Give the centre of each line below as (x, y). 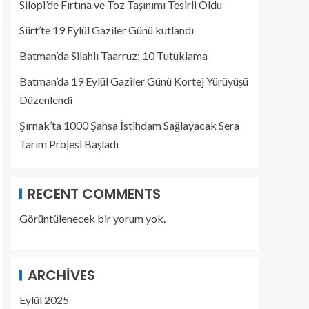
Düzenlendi (46, 100)
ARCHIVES (61, 275)
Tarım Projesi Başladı (69, 144)
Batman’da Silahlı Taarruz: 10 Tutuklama (113, 56)
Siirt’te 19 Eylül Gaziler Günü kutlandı (107, 30)
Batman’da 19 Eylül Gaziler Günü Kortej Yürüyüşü (134, 81)
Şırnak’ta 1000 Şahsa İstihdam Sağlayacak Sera (129, 125)
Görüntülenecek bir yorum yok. (92, 218)
